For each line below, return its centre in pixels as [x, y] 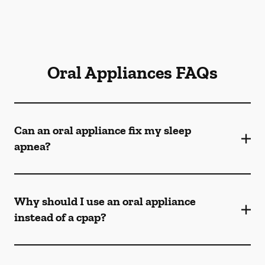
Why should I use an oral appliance [105, 201]
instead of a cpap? [60, 217]
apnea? [33, 146]
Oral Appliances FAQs [132, 73]
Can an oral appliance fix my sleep [103, 130]
